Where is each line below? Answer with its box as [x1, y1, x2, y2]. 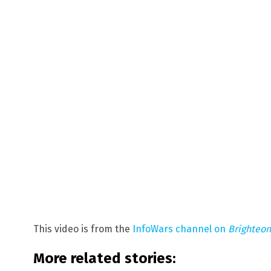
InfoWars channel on [132, 223, 228, 235]
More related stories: [33, 249, 176, 267]
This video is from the [33, 223, 132, 235]
